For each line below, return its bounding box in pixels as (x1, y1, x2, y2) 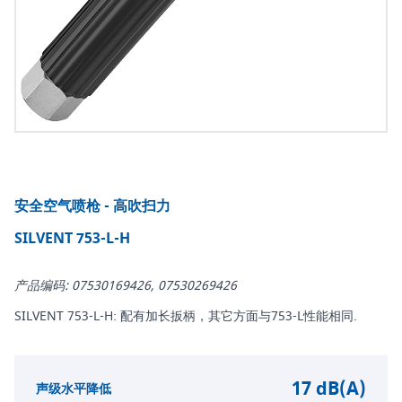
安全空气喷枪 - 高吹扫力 (14, 196, 170, 218)
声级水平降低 (36, 380, 111, 399)
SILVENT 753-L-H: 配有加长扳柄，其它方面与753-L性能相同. (14, 307, 357, 327)
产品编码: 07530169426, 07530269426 (14, 276, 237, 296)
